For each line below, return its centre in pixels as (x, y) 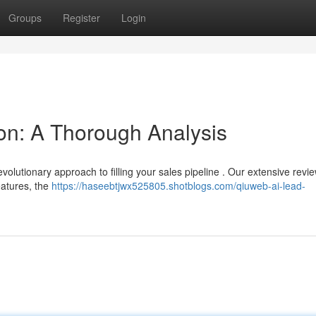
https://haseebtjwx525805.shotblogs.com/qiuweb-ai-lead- (178, 186)
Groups (25, 18)
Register (81, 18)
